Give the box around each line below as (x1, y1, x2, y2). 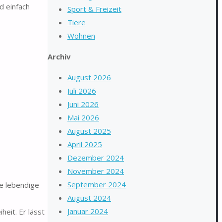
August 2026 (67, 72, 111, 82)
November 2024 (67, 166, 124, 176)
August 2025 (67, 126, 111, 136)
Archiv (48, 52, 71, 61)
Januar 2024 (67, 206, 108, 216)
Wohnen (67, 31, 95, 41)
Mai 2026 (67, 112, 99, 122)
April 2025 (67, 139, 102, 149)
